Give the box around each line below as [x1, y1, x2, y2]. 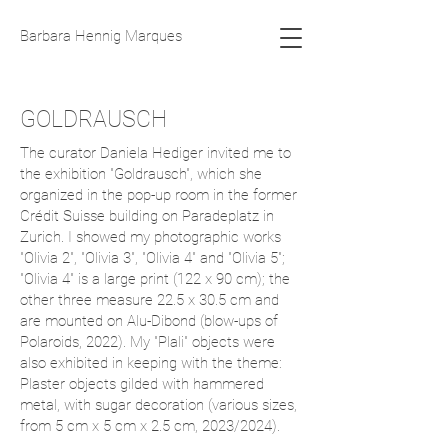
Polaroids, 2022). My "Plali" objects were [20, 333, 275, 351]
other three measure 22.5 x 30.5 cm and [20, 291, 279, 309]
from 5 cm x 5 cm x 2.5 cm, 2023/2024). [20, 417, 280, 435]
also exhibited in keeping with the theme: [20, 354, 282, 372]
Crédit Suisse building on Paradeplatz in [20, 207, 274, 225]
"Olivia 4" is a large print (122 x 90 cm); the [20, 270, 290, 288]
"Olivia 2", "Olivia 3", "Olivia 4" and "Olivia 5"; [20, 249, 285, 267]
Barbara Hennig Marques [20, 27, 182, 45]
